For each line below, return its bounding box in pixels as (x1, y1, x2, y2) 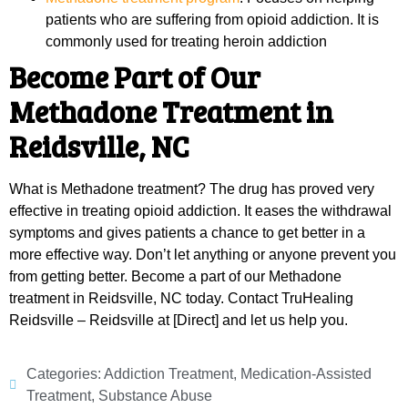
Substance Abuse (98, 387, 212, 403)
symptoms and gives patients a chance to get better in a (9, 225, 365, 241)
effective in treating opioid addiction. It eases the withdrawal (9, 203, 392, 219)
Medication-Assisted (240, 365, 372, 382)
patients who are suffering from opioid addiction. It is (46, 12, 379, 28)
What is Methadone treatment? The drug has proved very (9, 181, 374, 198)
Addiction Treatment (104, 365, 233, 382)
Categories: (26, 365, 104, 382)
